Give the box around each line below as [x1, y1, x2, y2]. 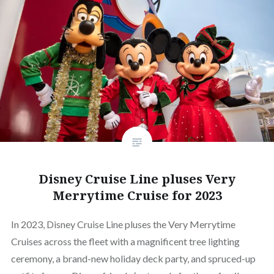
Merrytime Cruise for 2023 [52, 187, 222, 204]
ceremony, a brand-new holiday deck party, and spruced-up [10, 252, 256, 264]
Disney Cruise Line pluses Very [39, 170, 235, 187]
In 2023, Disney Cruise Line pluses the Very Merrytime [10, 218, 235, 230]
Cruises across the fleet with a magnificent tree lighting [10, 235, 240, 247]
